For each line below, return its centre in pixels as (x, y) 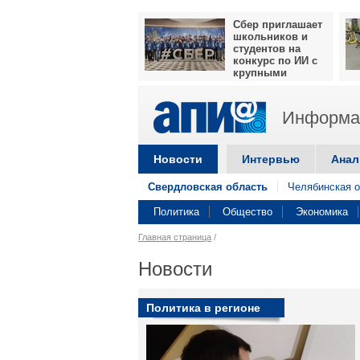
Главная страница (175, 237)
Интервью (271, 159)
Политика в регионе (203, 308)
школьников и (270, 37)
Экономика (322, 212)
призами (167, 85)
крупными (260, 73)
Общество (247, 212)
